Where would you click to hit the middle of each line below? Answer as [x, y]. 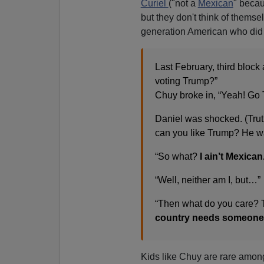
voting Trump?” [186, 81]
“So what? [176, 156]
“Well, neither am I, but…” [207, 180]
